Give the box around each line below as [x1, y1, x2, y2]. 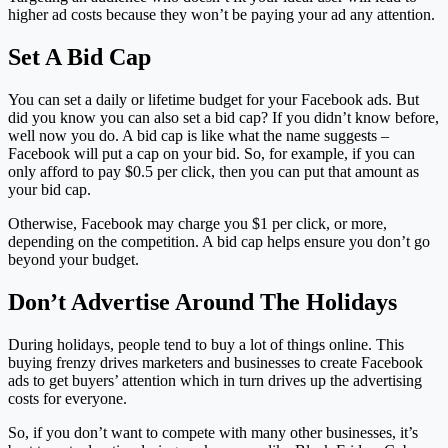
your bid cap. [8, 181, 91, 199]
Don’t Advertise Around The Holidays [8, 289, 397, 316]
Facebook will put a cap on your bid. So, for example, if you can [8, 145, 415, 163]
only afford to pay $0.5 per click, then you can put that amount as [8, 163, 419, 181]
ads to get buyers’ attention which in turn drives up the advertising [8, 371, 422, 389]
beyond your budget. [8, 251, 139, 269]
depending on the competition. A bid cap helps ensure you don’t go [8, 233, 430, 251]
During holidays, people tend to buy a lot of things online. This [8, 335, 404, 353]
